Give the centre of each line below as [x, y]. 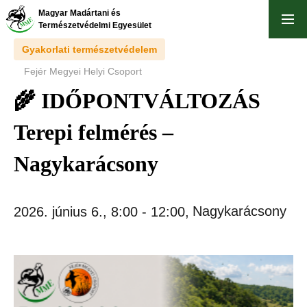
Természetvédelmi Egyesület [95, 25]
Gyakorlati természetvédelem [89, 49]
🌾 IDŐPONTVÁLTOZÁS [137, 101]
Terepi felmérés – [94, 132]
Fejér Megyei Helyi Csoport [83, 71]
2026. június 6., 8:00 [76, 212]
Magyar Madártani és [79, 13]
